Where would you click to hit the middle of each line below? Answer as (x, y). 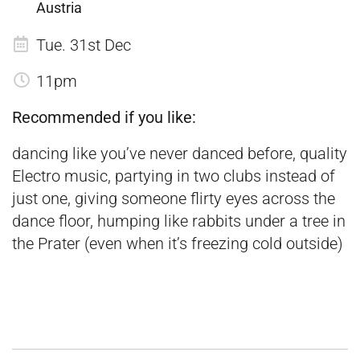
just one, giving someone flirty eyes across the (174, 198)
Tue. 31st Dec (84, 45)
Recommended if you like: (104, 117)
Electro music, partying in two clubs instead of (174, 176)
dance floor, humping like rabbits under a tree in (179, 221)
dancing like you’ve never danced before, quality (180, 153)
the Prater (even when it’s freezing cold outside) (178, 243)
